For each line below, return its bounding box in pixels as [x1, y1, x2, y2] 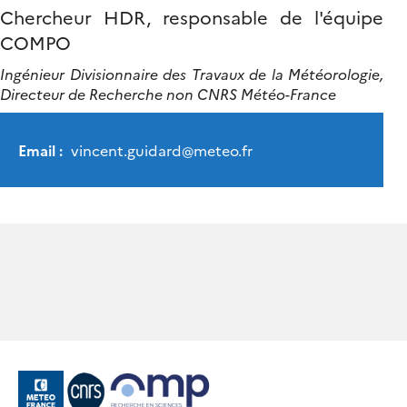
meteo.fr [194, 140, 253, 161]
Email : [18, 140, 63, 161]
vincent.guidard [67, 140, 182, 161]
